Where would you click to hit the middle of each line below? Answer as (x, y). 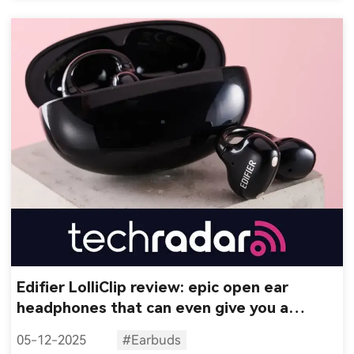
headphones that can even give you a (153, 308)
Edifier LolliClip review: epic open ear (153, 288)
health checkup (73, 329)
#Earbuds (151, 340)
